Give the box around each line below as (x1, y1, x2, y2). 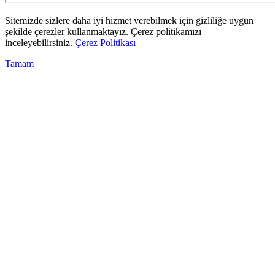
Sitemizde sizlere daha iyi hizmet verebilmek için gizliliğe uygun (5, 15, 254, 26)
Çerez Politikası (75, 37, 136, 48)
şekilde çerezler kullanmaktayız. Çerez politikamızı (5, 26, 201, 37)
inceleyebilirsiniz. (5, 37, 75, 48)
